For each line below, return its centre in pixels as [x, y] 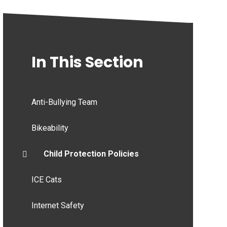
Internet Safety [58, 206]
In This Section [87, 63]
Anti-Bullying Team [64, 102]
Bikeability [50, 128]
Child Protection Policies [91, 154]
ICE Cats [46, 180]
